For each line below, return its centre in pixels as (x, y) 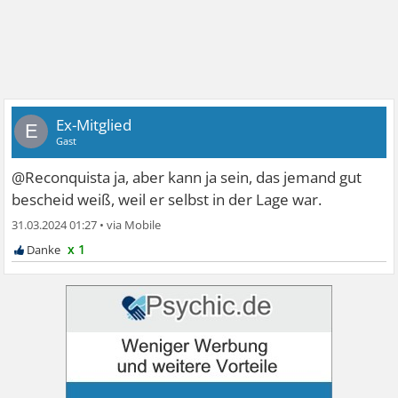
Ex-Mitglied (94, 125)
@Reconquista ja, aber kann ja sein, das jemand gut (187, 178)
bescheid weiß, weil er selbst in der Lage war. (167, 200)
